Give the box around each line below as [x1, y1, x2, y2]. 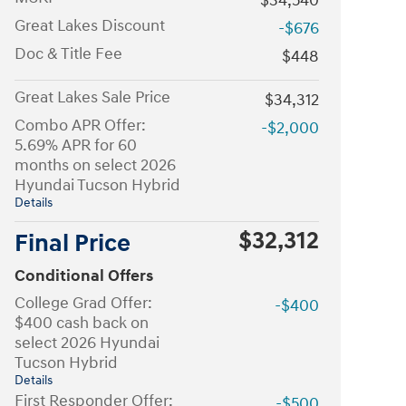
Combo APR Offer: [14, 114, 146, 136]
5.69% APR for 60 [14, 134, 137, 156]
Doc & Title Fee [14, 43, 122, 64]
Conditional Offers [14, 265, 153, 286]
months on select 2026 [14, 154, 176, 176]
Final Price [14, 227, 130, 259]
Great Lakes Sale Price [14, 86, 170, 108]
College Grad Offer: [14, 292, 152, 314]
